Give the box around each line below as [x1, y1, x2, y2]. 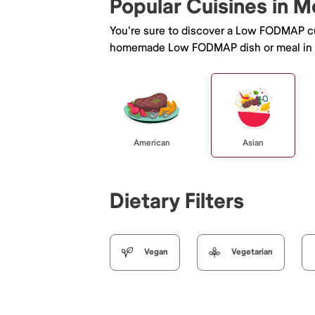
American [134, 137, 170, 148]
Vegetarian [231, 246, 273, 257]
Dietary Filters [110, 188, 244, 214]
